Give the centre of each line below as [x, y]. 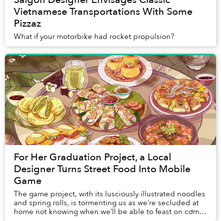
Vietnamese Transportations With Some [103, 12]
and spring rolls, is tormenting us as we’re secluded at [106, 203]
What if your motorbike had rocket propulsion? [94, 37]
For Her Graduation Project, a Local [92, 157]
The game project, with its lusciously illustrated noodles [110, 194]
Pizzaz [27, 24]
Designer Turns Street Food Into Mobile [102, 169]
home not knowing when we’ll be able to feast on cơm [107, 212]
